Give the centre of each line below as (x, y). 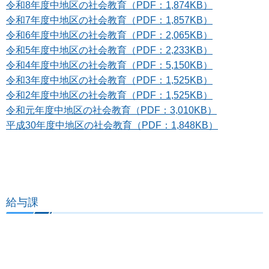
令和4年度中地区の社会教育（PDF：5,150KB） (109, 65)
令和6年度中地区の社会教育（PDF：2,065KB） (109, 35)
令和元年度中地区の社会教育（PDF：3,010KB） (111, 110)
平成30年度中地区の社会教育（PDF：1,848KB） (112, 125)
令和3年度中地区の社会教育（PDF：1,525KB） (109, 80)
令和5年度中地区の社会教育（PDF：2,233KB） (109, 50)
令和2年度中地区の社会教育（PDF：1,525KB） (109, 95)
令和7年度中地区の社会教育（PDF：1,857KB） (109, 20)
